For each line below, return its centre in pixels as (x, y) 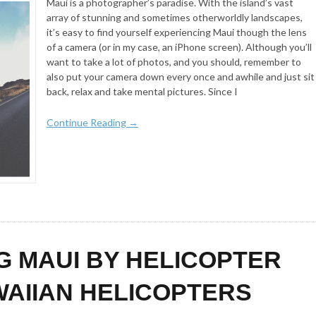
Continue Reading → (92, 122)
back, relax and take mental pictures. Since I (142, 92)
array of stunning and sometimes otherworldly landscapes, (174, 18)
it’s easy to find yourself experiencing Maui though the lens (176, 32)
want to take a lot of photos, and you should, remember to (174, 62)
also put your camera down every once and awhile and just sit (180, 77)
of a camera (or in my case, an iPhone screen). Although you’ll (179, 47)
